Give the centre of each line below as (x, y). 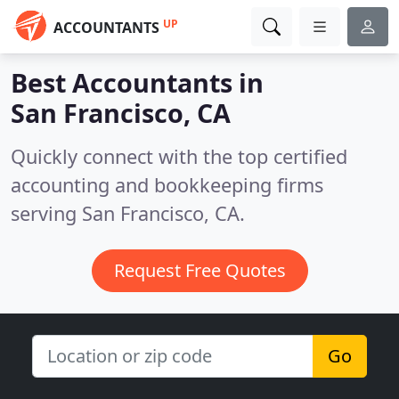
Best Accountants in (137, 82)
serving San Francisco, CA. (128, 213)
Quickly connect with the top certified (179, 156)
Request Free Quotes (199, 270)
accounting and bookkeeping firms (167, 185)
